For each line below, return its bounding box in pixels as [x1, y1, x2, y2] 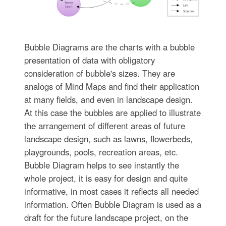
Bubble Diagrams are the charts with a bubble [24, 40, 195, 53]
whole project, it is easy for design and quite [24, 172, 188, 184]
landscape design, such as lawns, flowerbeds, [24, 132, 193, 145]
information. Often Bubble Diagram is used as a [24, 198, 201, 210]
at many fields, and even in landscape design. [24, 93, 193, 105]
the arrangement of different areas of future [24, 119, 185, 132]
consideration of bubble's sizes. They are [24, 67, 175, 79]
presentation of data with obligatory [24, 53, 155, 66]
